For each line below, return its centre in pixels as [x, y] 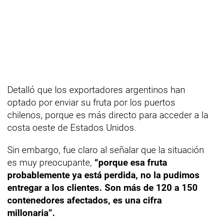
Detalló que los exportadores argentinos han [96, 90]
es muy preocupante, [51, 163]
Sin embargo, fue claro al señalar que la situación [106, 150]
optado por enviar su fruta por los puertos [91, 102]
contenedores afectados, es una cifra [85, 200]
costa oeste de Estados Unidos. [72, 128]
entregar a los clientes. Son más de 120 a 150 [102, 188]
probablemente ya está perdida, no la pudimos [103, 175]
